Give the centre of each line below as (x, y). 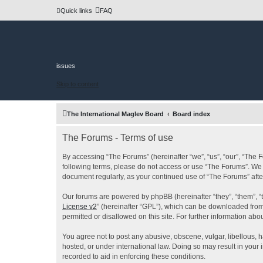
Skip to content (77, 84)
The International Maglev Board (115, 114)
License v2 (80, 207)
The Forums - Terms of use (118, 138)
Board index (191, 114)
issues (66, 66)
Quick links (76, 11)
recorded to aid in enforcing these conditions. (134, 257)
